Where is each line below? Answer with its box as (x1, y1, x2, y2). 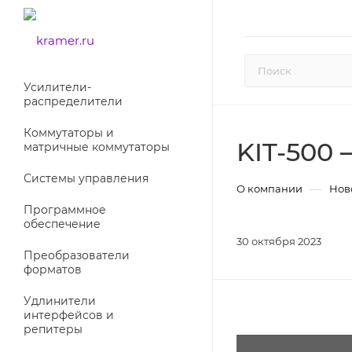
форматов (24, 262, 82, 277)
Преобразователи (24, 248, 130, 262)
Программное (24, 203, 106, 217)
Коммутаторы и (24, 126, 114, 140)
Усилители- (24, 80, 91, 94)
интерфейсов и (24, 308, 114, 322)
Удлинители (24, 294, 96, 308)
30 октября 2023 (236, 235, 321, 247)
